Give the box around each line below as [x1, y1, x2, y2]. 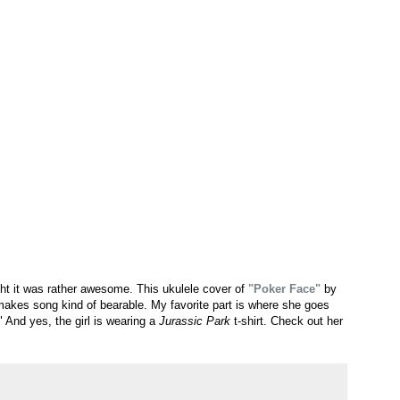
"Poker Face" [248, 282, 321, 296]
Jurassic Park [159, 314, 230, 329]
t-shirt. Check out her [230, 314, 343, 329]
